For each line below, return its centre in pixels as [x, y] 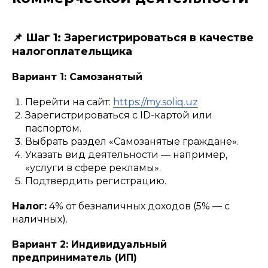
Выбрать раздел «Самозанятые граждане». [132, 142]
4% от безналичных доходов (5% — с [138, 206]
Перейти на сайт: [69, 102]
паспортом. [53, 129]
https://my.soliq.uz [156, 102]
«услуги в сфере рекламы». [93, 168]
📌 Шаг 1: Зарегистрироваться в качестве [133, 38]
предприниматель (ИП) [74, 258]
